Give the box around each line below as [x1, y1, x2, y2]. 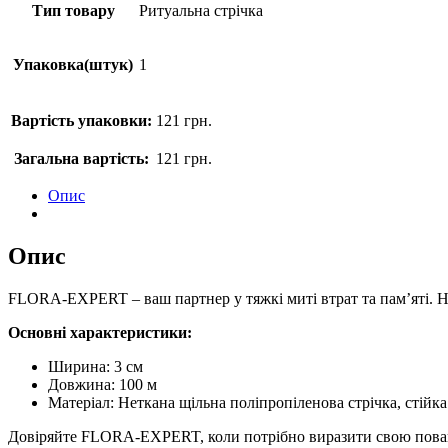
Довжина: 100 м [48, 375, 157, 393]
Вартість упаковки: [11, 111, 152, 129]
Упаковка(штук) [13, 55, 133, 73]
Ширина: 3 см [48, 357, 143, 375]
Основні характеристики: [8, 323, 192, 341]
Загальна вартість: [14, 149, 149, 167]
